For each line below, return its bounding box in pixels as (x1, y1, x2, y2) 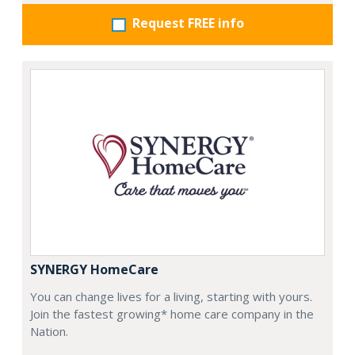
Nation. (30, 323, 68, 339)
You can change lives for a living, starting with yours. (30, 288, 312, 304)
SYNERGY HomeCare (30, 260, 158, 278)
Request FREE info (132, 14, 244, 32)
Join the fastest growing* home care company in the (30, 305, 314, 322)
